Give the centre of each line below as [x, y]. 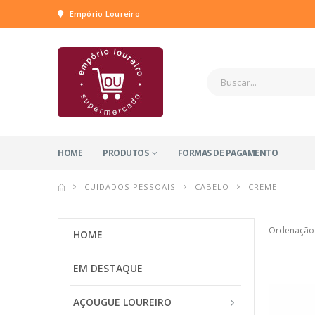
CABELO [212, 187]
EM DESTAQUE [108, 268]
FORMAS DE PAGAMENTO [227, 153]
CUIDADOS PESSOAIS [130, 187]
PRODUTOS [126, 153]
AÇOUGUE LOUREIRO [122, 302]
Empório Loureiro [103, 14]
